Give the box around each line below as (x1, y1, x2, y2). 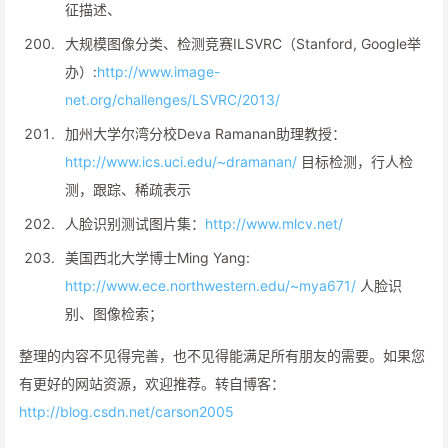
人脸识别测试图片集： (65, 215, 205, 232)
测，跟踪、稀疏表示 (65, 181, 191, 198)
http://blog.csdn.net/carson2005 (19, 403, 234, 420)
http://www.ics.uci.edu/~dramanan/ (65, 153, 297, 170)
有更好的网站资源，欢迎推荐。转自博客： (19, 375, 285, 392)
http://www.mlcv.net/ (205, 215, 343, 232)
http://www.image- (97, 63, 220, 80)
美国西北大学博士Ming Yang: (65, 249, 250, 266)
